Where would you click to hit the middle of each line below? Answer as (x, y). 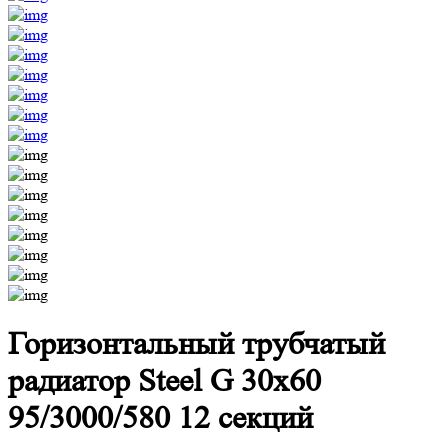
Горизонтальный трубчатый (196, 344)
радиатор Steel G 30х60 (164, 381)
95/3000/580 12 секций (160, 418)
